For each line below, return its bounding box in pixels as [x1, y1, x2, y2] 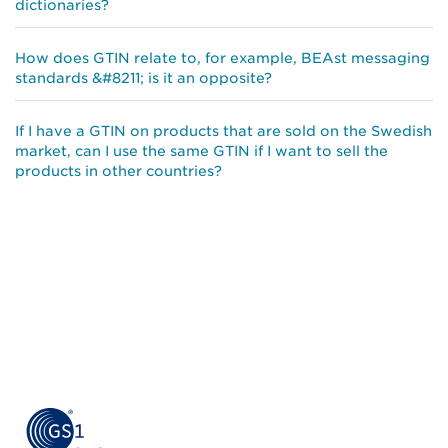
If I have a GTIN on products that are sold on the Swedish [15, 123, 432, 140]
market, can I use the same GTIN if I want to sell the [15, 143, 388, 160]
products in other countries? [15, 163, 222, 180]
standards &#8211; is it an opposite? [15, 70, 272, 87]
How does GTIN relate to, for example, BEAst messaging [15, 50, 430, 67]
